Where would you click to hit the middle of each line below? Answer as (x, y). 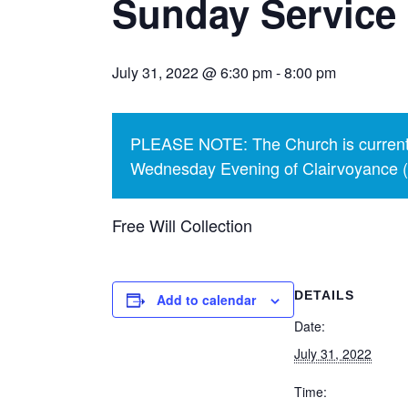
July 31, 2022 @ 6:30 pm (192, 72)
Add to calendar (206, 300)
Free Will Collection (182, 225)
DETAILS (324, 295)
